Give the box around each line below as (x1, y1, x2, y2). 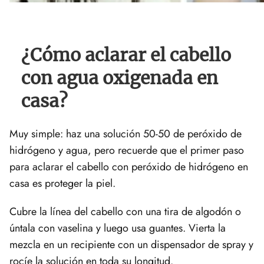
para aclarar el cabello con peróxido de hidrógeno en (9, 159, 248, 175)
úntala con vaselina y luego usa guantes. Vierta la (9, 220, 226, 236)
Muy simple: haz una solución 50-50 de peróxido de (9, 126, 242, 142)
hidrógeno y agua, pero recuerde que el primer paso (9, 143, 244, 159)
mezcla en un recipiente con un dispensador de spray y (9, 237, 253, 253)
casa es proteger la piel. (9, 176, 118, 192)
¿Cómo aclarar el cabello (21, 44, 231, 67)
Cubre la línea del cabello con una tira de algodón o (9, 204, 241, 220)
